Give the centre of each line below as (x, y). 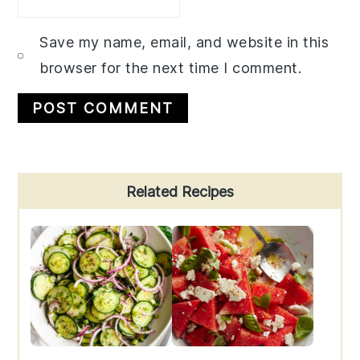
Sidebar (55, 215)
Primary (59, 186)
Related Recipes (180, 192)
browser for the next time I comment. (171, 68)
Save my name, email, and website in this (184, 43)
